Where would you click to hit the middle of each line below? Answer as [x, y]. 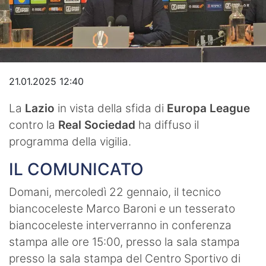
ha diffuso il [167, 125]
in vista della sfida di [111, 108]
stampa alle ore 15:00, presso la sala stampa [124, 242]
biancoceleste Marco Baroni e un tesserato [122, 208]
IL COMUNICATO [76, 169]
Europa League [208, 108]
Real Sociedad [97, 125]
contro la [34, 125]
